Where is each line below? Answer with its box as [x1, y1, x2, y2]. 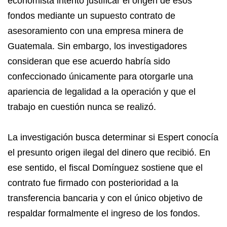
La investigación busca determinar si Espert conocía [8, 132, 218, 142]
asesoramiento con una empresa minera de [8, 26, 183, 36]
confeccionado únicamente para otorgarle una [8, 71, 193, 82]
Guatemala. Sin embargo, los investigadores [8, 41, 187, 51]
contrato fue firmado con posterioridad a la [8, 178, 178, 188]
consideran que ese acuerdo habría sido [8, 56, 170, 66]
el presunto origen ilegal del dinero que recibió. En [8, 147, 210, 158]
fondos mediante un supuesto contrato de [8, 11, 175, 21]
